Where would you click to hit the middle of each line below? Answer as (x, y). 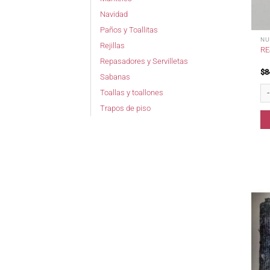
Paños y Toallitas (129, 30)
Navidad (114, 14)
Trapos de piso (125, 108)
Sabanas (115, 77)
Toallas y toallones (132, 93)
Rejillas (112, 46)
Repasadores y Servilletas (144, 61)
